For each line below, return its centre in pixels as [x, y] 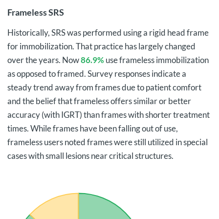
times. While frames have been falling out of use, [93, 128]
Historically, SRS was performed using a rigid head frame [108, 33]
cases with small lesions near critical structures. [90, 156]
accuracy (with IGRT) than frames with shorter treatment [109, 115]
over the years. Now [44, 60]
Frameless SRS [36, 12]
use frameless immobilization [156, 60]
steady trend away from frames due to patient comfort [104, 87]
